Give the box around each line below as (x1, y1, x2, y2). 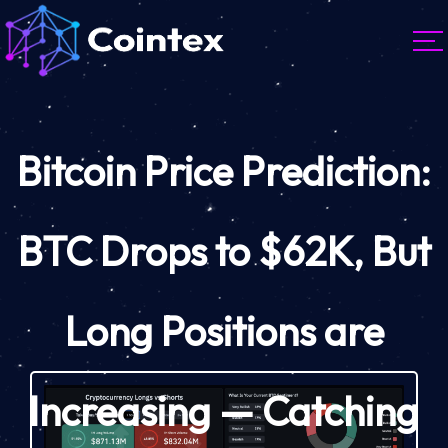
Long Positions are (64, 306, 384, 357)
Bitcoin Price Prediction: (17, 146, 431, 197)
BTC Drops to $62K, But (17, 226, 431, 277)
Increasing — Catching (29, 386, 419, 437)
